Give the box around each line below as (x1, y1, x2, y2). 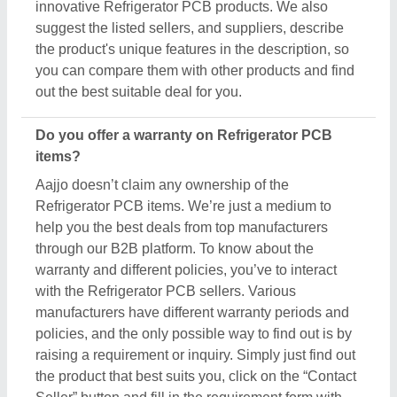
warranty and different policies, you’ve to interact (35, 262, 337, 278)
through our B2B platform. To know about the (35, 241, 314, 257)
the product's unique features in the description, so (35, 42, 349, 58)
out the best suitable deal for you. (35, 84, 242, 100)
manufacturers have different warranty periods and (35, 305, 349, 321)
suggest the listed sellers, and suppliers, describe (35, 20, 344, 36)
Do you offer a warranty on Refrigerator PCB (35, 128, 332, 144)
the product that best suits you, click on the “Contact (35, 369, 356, 385)
